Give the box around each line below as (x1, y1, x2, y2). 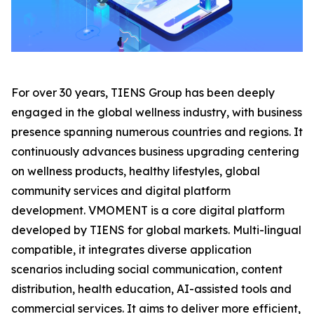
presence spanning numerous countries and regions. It (11, 125, 303, 139)
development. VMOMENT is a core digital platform (11, 203, 285, 218)
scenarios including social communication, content (11, 262, 282, 277)
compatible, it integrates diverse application (11, 243, 252, 257)
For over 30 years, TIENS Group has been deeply (11, 86, 275, 100)
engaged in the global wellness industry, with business (11, 105, 302, 120)
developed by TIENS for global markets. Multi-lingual (11, 223, 301, 238)
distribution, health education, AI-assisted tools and (11, 282, 292, 296)
